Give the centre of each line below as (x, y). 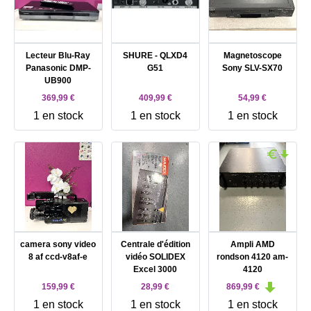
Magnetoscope (252, 56)
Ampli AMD (252, 244)
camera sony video (58, 244)
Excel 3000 (155, 269)
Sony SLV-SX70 (253, 68)
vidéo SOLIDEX (155, 257)
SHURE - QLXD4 (155, 56)
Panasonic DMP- (58, 68)
